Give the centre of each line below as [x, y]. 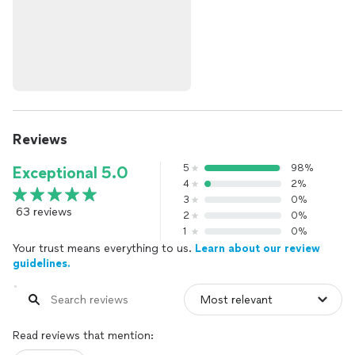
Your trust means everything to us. [104, 248]
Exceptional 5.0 [71, 173]
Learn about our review [258, 248]
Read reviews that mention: [83, 336]
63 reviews [44, 212]
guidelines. [42, 263]
